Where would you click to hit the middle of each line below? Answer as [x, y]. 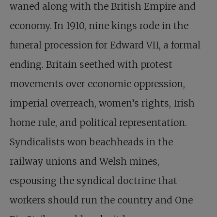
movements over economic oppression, [97, 84]
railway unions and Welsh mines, [85, 161]
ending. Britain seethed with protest [91, 64]
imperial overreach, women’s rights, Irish [102, 103]
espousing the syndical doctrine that [93, 181]
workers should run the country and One [101, 200]
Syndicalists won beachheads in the [91, 142]
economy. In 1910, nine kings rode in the [99, 26]
